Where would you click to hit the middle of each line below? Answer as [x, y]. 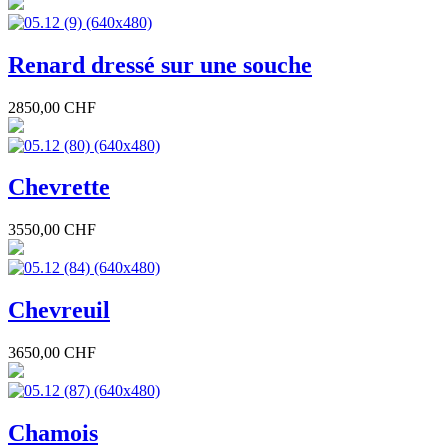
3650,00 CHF [52, 353]
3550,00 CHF [52, 230]
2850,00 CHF [52, 107]
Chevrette [59, 187]
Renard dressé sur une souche [160, 64]
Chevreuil [59, 310]
